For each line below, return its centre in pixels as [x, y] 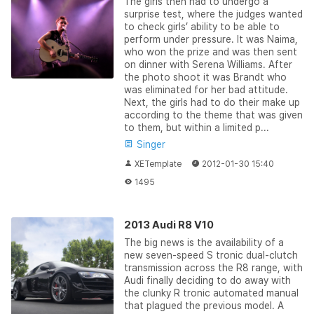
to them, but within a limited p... [196, 127]
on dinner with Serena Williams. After [208, 64]
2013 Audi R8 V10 [169, 225]
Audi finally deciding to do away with [207, 280]
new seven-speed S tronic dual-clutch [211, 255]
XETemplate [158, 164]
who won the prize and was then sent [210, 52]
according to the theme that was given [213, 115]
